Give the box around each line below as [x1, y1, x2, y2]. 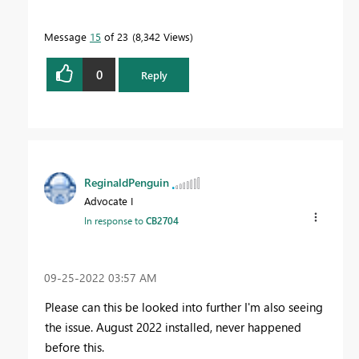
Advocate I [84, 193, 133, 208]
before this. [45, 338, 104, 355]
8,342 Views [135, 30, 190, 44]
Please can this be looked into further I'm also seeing [45, 298, 323, 315]
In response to [84, 213, 146, 227]
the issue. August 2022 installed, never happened [45, 318, 301, 335]
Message [44, 30, 90, 44]
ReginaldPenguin [84, 174, 169, 190]
